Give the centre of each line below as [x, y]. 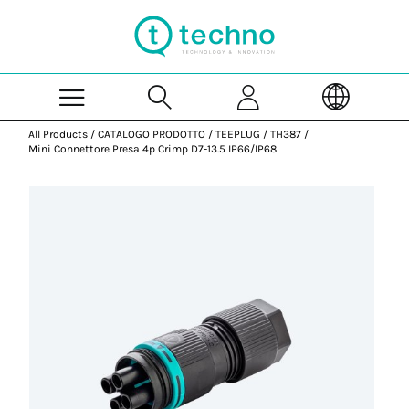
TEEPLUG [238, 134]
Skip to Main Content [264, 8]
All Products [58, 134]
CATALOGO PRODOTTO [152, 134]
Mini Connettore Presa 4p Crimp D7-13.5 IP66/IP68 [153, 149]
